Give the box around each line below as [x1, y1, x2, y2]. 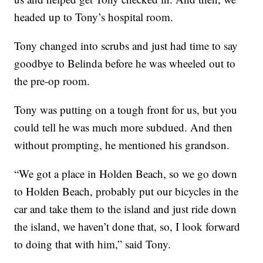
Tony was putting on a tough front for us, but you [14, 102, 238, 117]
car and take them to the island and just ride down [14, 201, 237, 217]
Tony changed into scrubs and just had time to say [14, 38, 238, 53]
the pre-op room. [14, 73, 90, 89]
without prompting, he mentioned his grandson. [14, 137, 230, 153]
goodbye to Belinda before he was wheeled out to [14, 56, 236, 71]
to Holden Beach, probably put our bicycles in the [14, 184, 239, 199]
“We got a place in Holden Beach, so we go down [14, 166, 238, 181]
